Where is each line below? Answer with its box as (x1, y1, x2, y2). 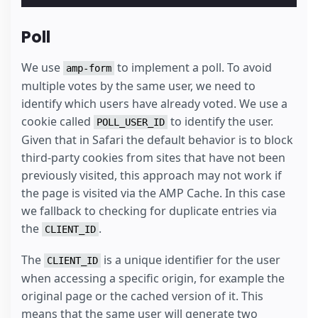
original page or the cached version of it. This (21, 287, 263, 304)
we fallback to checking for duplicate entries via (21, 203, 277, 219)
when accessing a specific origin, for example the (21, 270, 285, 286)
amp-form (66, 62, 111, 75)
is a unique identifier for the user (101, 251, 280, 268)
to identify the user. (168, 114, 273, 130)
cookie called (21, 114, 94, 130)
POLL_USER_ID (97, 116, 165, 128)
